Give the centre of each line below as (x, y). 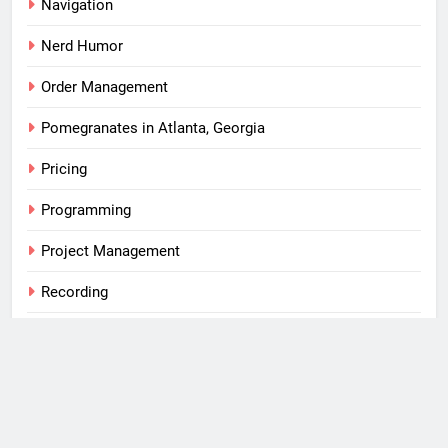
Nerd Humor (82, 46)
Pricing (64, 169)
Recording (74, 292)
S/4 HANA (75, 333)
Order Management (104, 87)
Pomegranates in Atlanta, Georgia (153, 128)
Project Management (110, 251)
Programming (86, 210)
